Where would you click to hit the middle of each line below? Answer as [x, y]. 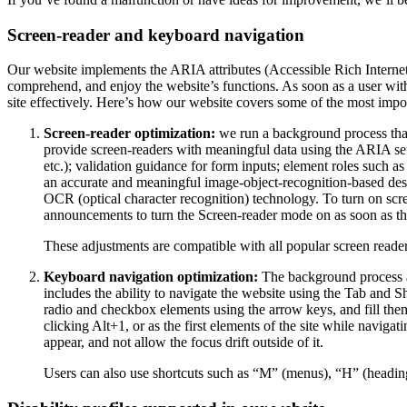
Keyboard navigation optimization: [153, 277]
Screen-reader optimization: [131, 134]
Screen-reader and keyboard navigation [156, 35]
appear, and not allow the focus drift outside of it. [184, 342]
